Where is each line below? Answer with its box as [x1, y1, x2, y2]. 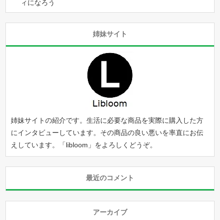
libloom [66, 140, 88, 149]
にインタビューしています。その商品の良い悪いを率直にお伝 [11, 128, 204, 137]
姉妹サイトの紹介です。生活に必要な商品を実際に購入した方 [11, 116, 204, 124]
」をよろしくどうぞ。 [88, 140, 157, 149]
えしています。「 [11, 140, 66, 149]
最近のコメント [86, 173, 134, 182]
